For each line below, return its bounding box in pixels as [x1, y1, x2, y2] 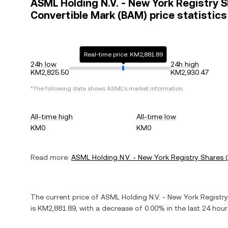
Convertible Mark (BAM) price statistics [31, 9, 227, 21]
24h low [31, 60, 56, 68]
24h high [170, 60, 199, 68]
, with [76, 204, 96, 212]
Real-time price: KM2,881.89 [83, 51, 163, 58]
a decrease [96, 204, 133, 212]
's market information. [123, 85, 184, 92]
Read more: [31, 153, 69, 161]
